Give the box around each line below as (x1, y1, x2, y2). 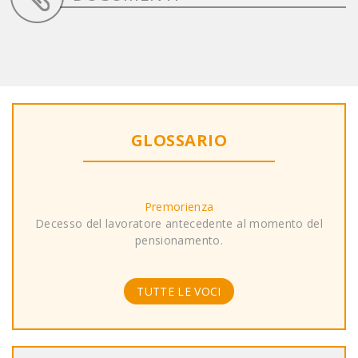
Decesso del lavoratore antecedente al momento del (34, 216, 324, 232)
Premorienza (144, 199, 214, 215)
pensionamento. (135, 233, 223, 249)
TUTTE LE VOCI (137, 284, 221, 300)
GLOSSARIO (130, 129, 228, 152)
